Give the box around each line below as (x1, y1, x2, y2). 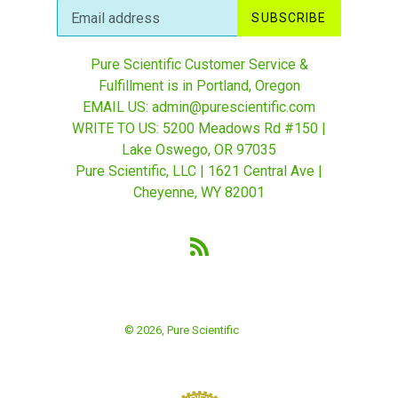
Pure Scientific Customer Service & (90, 56, 308, 73)
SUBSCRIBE (251, 10, 327, 25)
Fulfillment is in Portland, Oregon (98, 77, 300, 94)
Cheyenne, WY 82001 (133, 184, 265, 201)
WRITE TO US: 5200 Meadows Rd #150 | (72, 120, 326, 137)
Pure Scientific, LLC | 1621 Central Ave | (76, 163, 322, 179)
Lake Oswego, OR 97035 (122, 141, 276, 158)
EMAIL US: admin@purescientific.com (83, 99, 315, 115)
